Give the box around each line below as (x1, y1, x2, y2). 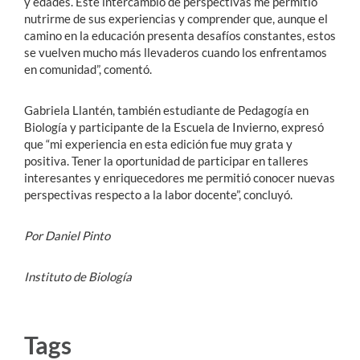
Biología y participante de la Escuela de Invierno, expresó (24, 119, 324, 134)
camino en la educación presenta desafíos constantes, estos (24, 27, 336, 43)
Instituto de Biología (24, 268, 132, 284)
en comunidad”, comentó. (24, 61, 157, 76)
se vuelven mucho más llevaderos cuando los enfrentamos (24, 44, 327, 59)
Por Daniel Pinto (24, 227, 110, 243)
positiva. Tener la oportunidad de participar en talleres (24, 153, 309, 168)
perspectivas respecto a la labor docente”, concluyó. (24, 186, 292, 202)
